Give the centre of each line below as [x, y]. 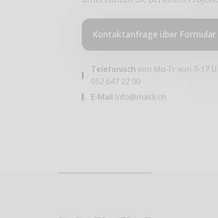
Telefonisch [114, 69]
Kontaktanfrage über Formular [154, 35]
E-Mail [102, 97]
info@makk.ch [141, 97]
